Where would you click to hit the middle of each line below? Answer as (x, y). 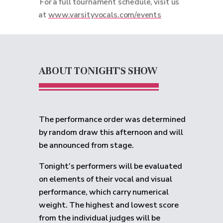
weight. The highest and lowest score (109, 205)
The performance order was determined (112, 119)
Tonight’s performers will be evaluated (111, 166)
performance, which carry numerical (104, 192)
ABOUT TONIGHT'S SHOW (98, 71)
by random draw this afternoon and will (111, 132)
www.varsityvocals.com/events (105, 15)
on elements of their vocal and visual (106, 179)
